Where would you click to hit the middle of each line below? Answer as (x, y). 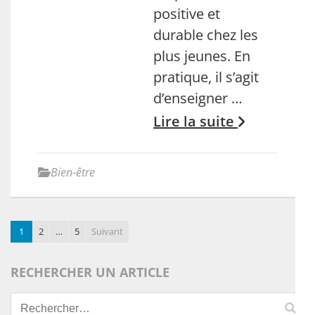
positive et (187, 14)
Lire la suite (196, 121)
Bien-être (73, 172)
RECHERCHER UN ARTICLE (90, 272)
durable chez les (206, 35)
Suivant (107, 231)
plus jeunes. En (202, 56)
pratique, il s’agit (206, 77)
